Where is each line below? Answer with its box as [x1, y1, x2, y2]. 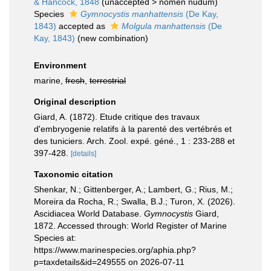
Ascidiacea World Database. [34, 209, 144, 218]
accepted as [56, 21, 108, 31]
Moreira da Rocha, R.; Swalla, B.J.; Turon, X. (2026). [34, 197, 235, 206]
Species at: [34, 233, 76, 243]
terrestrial [90, 76, 126, 85]
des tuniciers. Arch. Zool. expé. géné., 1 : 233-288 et [34, 136, 235, 146]
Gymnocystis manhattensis [80, 9, 183, 19]
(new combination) [77, 33, 148, 43]
